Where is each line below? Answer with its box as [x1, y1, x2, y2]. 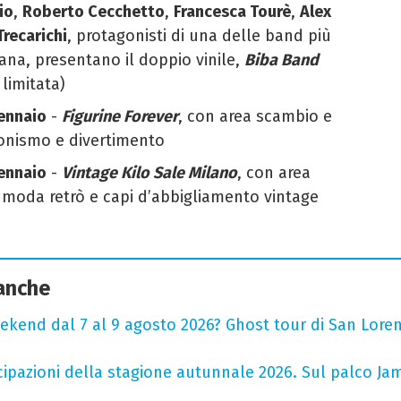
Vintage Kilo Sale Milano [62, 162, 237, 183]
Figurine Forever [62, 106, 178, 126]
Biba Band [244, 49, 319, 70]
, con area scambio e [178, 106, 332, 126]
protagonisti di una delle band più [76, 25, 331, 46]
